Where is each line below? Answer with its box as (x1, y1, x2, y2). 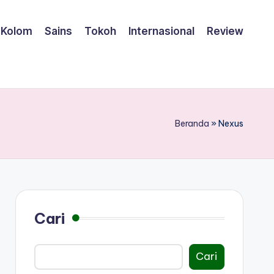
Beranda (175, 117, 209, 129)
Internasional (128, 25, 194, 38)
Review (207, 25, 243, 38)
